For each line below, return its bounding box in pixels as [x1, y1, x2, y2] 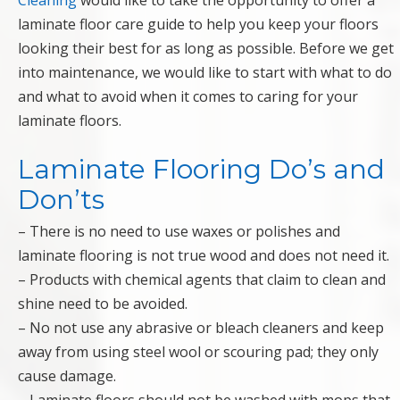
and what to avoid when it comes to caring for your [18, 87, 358, 107]
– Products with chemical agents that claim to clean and [18, 270, 386, 290]
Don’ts [18, 183, 104, 217]
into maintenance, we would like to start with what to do [18, 62, 392, 83]
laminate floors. [18, 111, 121, 131]
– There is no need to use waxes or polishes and [18, 221, 340, 242]
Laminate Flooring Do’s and [18, 153, 385, 187]
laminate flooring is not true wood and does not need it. [18, 246, 389, 266]
